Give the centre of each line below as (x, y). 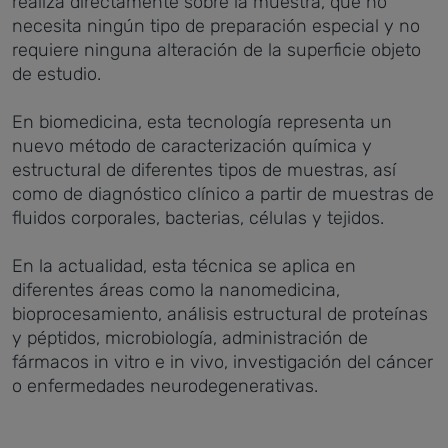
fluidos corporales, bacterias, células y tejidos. (198, 218)
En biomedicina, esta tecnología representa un (202, 122)
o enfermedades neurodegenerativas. (165, 386)
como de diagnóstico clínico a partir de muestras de (223, 194)
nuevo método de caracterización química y (192, 146)
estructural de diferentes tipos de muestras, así (204, 170)
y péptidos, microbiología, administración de (190, 338)
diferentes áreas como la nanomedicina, (176, 290)
